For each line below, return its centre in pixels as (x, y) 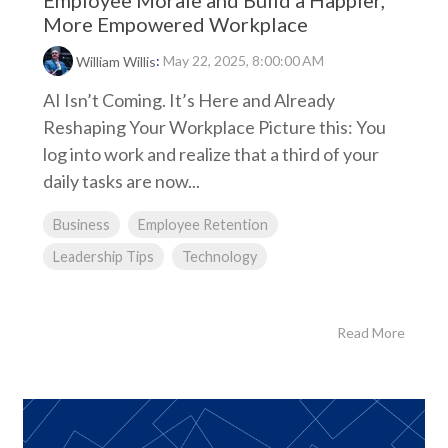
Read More (371, 332)
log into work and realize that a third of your (211, 154)
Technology (219, 257)
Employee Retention (203, 225)
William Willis (116, 62)
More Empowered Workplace (175, 24)
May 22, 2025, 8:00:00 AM (243, 60)
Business (81, 225)
